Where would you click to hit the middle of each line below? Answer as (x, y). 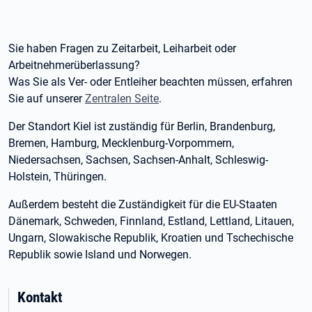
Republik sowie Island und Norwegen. (100, 255)
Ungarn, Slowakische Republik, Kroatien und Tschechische (151, 238)
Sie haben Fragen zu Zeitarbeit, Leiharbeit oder (122, 48)
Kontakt (40, 297)
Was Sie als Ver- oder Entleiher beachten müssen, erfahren (150, 82)
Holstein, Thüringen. (57, 177)
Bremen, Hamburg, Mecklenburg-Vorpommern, (121, 143)
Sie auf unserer (47, 99)
